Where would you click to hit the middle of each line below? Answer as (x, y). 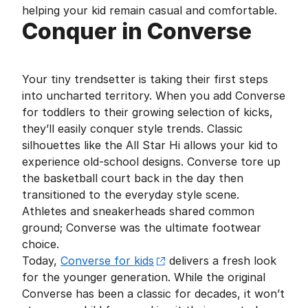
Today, (41, 261)
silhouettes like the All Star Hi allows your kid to (150, 145)
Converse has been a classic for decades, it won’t (153, 294)
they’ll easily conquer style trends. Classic (132, 129)
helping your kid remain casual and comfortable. (150, 10)
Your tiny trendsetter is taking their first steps (145, 79)
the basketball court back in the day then (133, 178)
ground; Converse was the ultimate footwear (142, 228)
